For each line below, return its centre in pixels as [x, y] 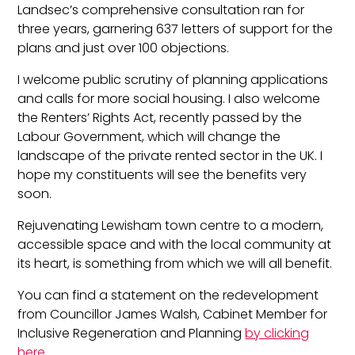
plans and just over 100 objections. [124, 48]
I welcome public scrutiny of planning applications [173, 79]
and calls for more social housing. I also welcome [169, 98]
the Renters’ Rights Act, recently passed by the [160, 117]
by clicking [277, 333]
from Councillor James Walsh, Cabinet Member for [173, 314]
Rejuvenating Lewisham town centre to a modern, [171, 225]
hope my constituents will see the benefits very [162, 174]
